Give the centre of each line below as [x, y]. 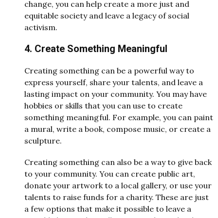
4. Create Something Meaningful [97, 49]
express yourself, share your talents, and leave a [114, 82]
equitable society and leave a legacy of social [107, 16]
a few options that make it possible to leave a [108, 209]
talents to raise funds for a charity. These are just [117, 197]
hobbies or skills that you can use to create [103, 105]
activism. [41, 27]
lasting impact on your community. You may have [116, 94]
